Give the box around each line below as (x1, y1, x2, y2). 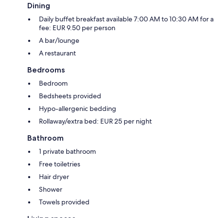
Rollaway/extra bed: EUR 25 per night (39, 116, 152, 126)
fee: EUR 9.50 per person (39, 23, 115, 32)
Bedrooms (27, 65, 65, 74)
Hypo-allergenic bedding (39, 104, 116, 113)
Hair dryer (39, 172, 69, 181)
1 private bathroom (39, 146, 96, 156)
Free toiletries (39, 159, 80, 168)
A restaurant (39, 48, 76, 57)
